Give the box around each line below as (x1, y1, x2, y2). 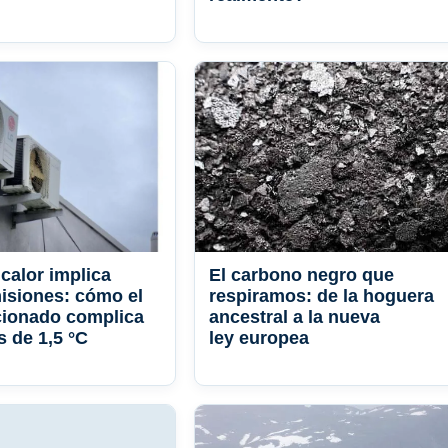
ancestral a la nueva (209, 307, 380, 328)
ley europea (209, 328, 309, 349)
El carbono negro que (209, 265, 394, 286)
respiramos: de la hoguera (209, 286, 434, 307)
